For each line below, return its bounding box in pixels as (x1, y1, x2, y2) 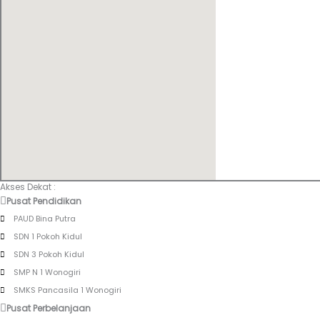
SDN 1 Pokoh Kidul (13, 231, 82, 243)
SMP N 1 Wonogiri (13, 266, 81, 279)
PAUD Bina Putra (13, 213, 76, 225)
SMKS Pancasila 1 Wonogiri (13, 284, 121, 296)
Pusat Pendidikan (6, 195, 81, 208)
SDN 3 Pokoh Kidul (13, 249, 84, 261)
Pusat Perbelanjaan (6, 302, 91, 315)
